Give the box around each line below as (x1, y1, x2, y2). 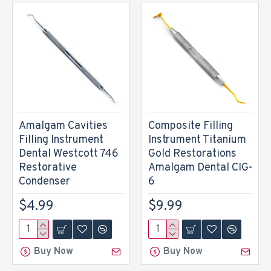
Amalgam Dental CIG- (148, 161, 252, 175)
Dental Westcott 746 (19, 147, 119, 161)
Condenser (19, 175, 70, 189)
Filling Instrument (19, 133, 103, 147)
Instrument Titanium (148, 133, 246, 147)
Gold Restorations (148, 147, 237, 161)
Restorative (19, 161, 77, 175)
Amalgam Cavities (19, 119, 108, 133)
